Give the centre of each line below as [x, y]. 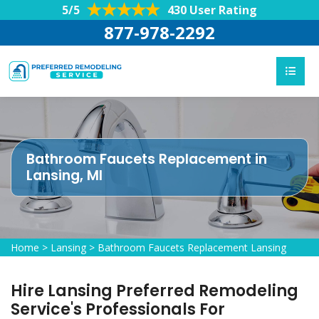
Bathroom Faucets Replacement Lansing [192, 247]
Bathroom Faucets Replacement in [147, 159]
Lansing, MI [64, 176]
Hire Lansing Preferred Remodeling [155, 291]
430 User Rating [212, 10]
